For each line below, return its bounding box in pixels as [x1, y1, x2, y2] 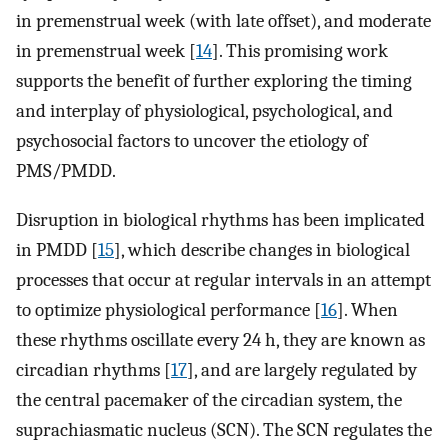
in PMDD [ [16, 238, 98, 261]
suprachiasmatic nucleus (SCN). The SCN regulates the [16, 418, 432, 441]
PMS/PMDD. [16, 159, 116, 182]
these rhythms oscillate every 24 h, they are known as [16, 328, 425, 351]
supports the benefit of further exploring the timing [16, 69, 412, 92]
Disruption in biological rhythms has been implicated [16, 208, 425, 231]
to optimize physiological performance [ [16, 298, 321, 321]
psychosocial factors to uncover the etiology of [16, 129, 368, 152]
